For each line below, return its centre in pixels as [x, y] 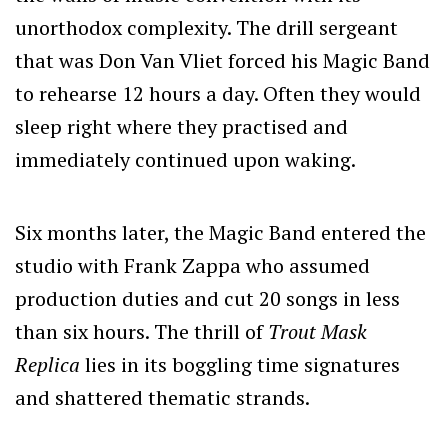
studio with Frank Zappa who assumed [192, 265]
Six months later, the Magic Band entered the [220, 232]
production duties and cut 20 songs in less [207, 298]
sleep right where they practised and [181, 126]
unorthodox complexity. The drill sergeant [206, 27]
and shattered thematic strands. [162, 397]
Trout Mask [317, 331]
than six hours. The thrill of [141, 331]
